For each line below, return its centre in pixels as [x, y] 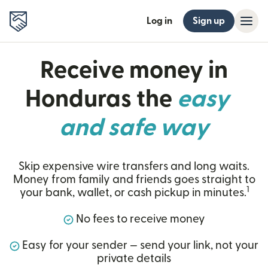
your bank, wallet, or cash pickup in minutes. [133, 193]
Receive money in [134, 71]
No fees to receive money [139, 219]
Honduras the [101, 99]
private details [134, 259]
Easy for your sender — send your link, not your [139, 246]
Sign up [209, 21]
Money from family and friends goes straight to [134, 180]
